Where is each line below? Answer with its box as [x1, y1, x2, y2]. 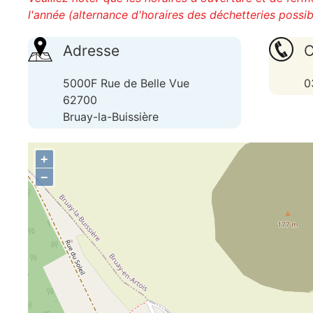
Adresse [63, 42, 119, 59]
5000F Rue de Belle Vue [63, 76, 189, 90]
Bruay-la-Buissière [63, 110, 159, 124]
